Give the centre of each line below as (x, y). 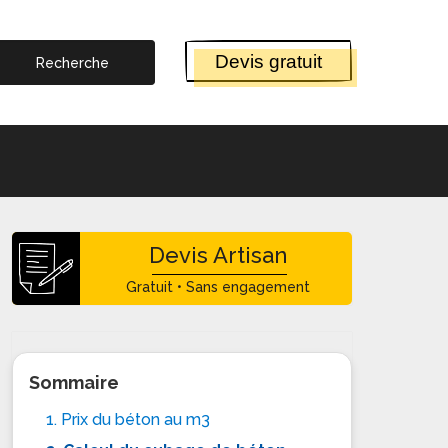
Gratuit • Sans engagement (217, 286)
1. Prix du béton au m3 (128, 419)
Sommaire (74, 382)
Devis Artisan (217, 255)
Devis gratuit (268, 61)
